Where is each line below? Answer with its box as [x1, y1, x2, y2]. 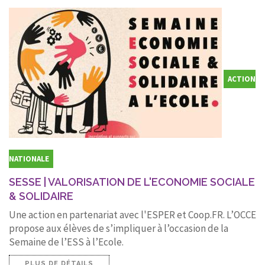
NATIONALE [9, 153, 49, 164]
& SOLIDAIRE [9, 189, 73, 202]
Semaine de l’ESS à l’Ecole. [9, 235, 124, 248]
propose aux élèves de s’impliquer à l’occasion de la [9, 221, 228, 235]
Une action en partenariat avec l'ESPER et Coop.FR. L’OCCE [9, 208, 256, 221]
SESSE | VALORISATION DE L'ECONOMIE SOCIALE [9, 175, 255, 188]
